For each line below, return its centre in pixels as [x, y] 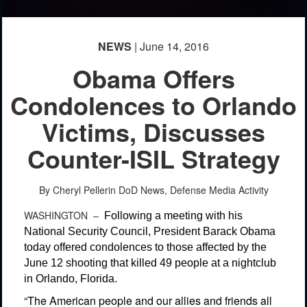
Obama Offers [153, 78]
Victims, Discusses [153, 131]
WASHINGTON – [64, 215]
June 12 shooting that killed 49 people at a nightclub [150, 262]
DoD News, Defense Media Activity [193, 189]
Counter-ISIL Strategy [153, 158]
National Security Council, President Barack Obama [150, 231]
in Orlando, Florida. [71, 278]
